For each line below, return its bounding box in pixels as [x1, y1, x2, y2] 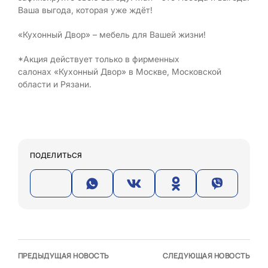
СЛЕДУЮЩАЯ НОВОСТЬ [162, 250, 250, 261]
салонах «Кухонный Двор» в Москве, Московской [18, 66, 221, 77]
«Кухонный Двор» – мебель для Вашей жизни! [18, 29, 206, 39]
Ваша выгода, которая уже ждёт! [18, 5, 153, 15]
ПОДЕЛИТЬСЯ [30, 151, 82, 160]
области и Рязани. [18, 79, 92, 89]
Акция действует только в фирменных [23, 54, 179, 64]
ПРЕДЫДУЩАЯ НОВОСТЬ [18, 250, 109, 261]
